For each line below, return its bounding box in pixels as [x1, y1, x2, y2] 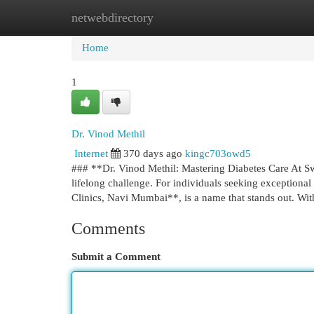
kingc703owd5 [185, 148, 251, 159]
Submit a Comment [71, 251, 161, 262]
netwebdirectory [71, 11, 153, 25]
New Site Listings [140, 12, 217, 23]
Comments [71, 219, 145, 238]
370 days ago [123, 148, 182, 159]
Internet [74, 148, 108, 159]
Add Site [238, 12, 275, 23]
